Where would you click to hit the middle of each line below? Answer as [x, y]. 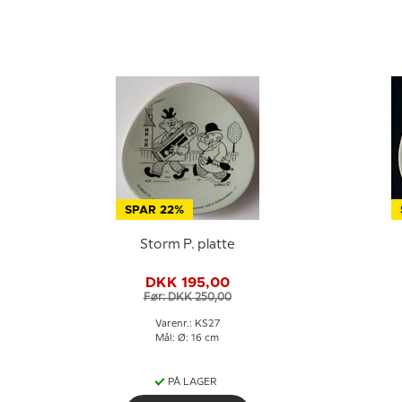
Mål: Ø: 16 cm [187, 338]
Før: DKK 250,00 [187, 297]
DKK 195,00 [187, 282]
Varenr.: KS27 [187, 324]
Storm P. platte [187, 245]
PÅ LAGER [192, 382]
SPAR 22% [154, 210]
